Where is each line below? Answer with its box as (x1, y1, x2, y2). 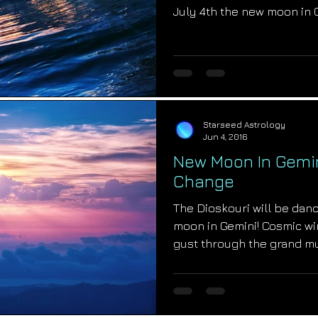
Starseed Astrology (203, 119, 285, 131)
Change (173, 171, 234, 192)
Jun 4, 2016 (203, 131, 248, 143)
